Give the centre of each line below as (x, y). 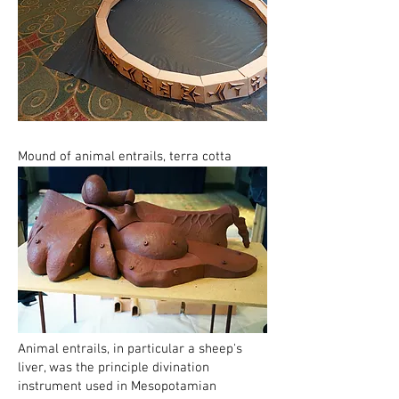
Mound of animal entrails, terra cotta (125, 157)
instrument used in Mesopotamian (117, 387)
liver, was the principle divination (114, 368)
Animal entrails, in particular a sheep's (130, 349)
